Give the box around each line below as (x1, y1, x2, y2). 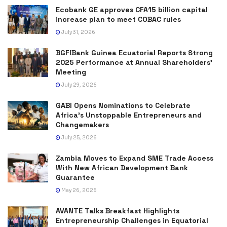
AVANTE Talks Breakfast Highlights (56, 206, 179, 215)
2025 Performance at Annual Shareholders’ (56, 57, 212, 67)
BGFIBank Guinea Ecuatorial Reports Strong (56, 48, 213, 57)
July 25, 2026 (60, 134, 97, 141)
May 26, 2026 (60, 186, 97, 194)
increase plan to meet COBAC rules (56, 14, 181, 24)
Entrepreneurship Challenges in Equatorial (56, 215, 208, 225)
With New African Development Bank (56, 163, 188, 172)
